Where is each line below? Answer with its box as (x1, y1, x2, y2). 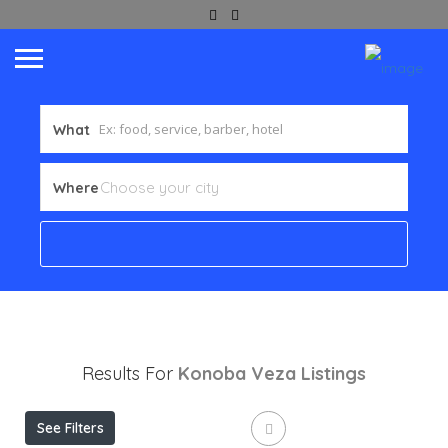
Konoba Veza (178, 362, 296, 385)
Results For (82, 362, 178, 385)
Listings (301, 362, 366, 385)
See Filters (36, 419, 104, 437)
